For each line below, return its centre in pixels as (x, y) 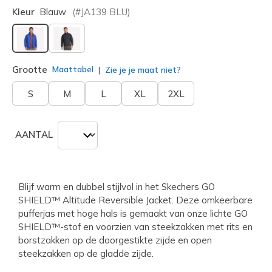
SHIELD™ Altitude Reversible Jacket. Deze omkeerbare (135, 200)
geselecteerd (60, 56)
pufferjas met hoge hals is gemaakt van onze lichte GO (133, 213)
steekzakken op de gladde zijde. (86, 253)
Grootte (30, 69)
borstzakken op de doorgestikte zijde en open (115, 240)
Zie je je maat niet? (142, 70)
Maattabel (73, 70)
